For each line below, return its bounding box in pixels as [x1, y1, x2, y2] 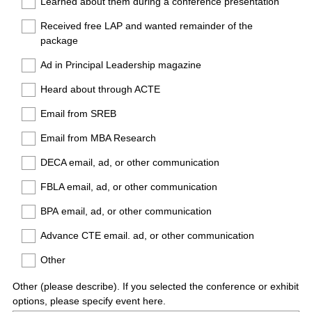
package [40, 35, 78, 46]
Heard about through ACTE [40, 84, 160, 95]
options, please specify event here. [13, 295, 166, 306]
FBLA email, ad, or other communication [40, 181, 217, 192]
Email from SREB [40, 108, 116, 119]
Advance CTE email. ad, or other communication [40, 230, 254, 241]
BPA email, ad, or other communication [40, 205, 212, 217]
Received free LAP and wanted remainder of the [40, 20, 253, 31]
